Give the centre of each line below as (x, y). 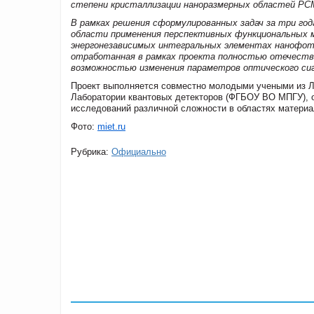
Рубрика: (91, 151)
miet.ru (111, 126)
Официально (139, 151)
